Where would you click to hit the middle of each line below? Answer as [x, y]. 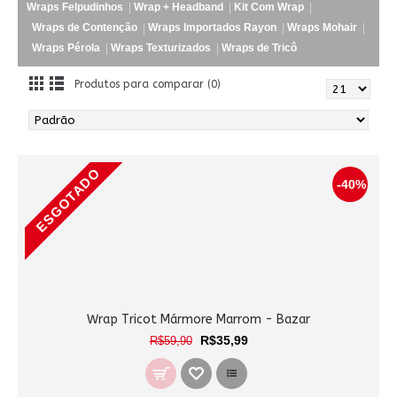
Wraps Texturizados [161, 48]
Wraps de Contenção [85, 27]
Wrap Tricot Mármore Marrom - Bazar [198, 319]
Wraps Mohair [322, 27]
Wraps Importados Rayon [212, 27]
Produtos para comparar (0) [148, 84]
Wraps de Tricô [259, 48]
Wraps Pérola [66, 48]
